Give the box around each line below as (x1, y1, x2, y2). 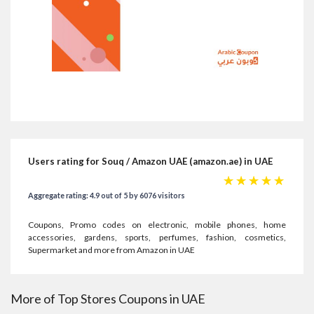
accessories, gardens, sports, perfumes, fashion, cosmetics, (28, 232, 286, 243)
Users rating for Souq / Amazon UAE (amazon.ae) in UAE (28, 156, 273, 168)
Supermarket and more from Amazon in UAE (28, 245, 195, 256)
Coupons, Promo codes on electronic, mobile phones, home (28, 219, 286, 231)
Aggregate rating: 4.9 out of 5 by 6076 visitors (28, 191, 185, 200)
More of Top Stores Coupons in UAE (11, 291, 205, 307)
